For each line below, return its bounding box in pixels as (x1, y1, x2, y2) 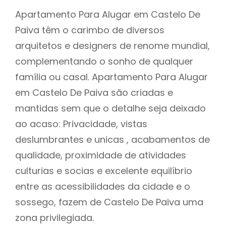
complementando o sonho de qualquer (15, 54, 193, 68)
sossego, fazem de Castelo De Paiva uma (15, 195, 203, 208)
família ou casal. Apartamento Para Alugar (15, 70, 208, 83)
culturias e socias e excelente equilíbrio (15, 164, 192, 177)
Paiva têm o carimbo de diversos (15, 23, 164, 36)
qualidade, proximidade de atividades (15, 148, 186, 161)
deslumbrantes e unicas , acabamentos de (15, 133, 210, 146)
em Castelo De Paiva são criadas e (15, 86, 173, 99)
